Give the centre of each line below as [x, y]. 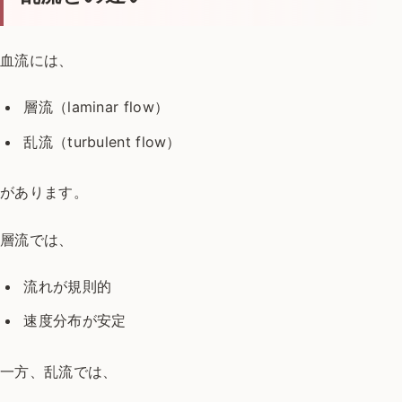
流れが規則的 [68, 286]
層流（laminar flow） [96, 107]
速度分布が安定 [75, 321]
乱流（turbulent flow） [102, 141]
